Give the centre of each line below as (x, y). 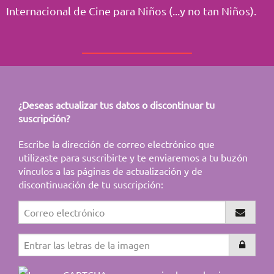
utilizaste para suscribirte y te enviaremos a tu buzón (133, 157)
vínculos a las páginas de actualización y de (110, 171)
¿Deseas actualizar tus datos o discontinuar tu (117, 105)
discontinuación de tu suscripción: (91, 184)
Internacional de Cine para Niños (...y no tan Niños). (131, 11)
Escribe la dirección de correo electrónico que (117, 144)
